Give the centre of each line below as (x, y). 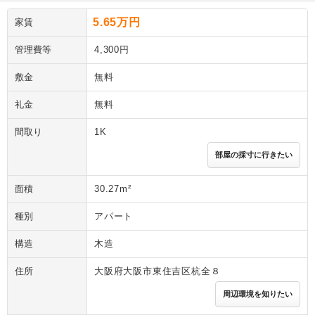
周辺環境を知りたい (258, 294)
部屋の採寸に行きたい (254, 155)
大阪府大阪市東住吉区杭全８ (157, 271)
